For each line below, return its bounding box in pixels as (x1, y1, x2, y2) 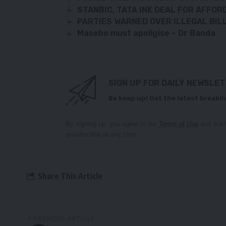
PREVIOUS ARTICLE (33, 214, 95, 222)
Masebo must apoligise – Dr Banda (77, 28, 216, 38)
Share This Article (38, 171, 102, 182)
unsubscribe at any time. (66, 130, 138, 138)
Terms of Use (159, 120, 198, 128)
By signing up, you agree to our (66, 120, 159, 128)
